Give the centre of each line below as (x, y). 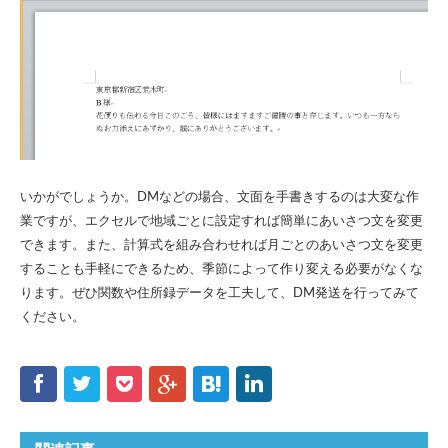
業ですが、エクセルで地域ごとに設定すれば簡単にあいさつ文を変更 (221, 221)
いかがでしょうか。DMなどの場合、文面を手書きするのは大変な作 (219, 197)
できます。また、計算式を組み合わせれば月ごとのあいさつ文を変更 (221, 245)
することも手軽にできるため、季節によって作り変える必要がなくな (221, 269)
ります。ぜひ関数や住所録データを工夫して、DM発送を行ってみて (219, 293)
